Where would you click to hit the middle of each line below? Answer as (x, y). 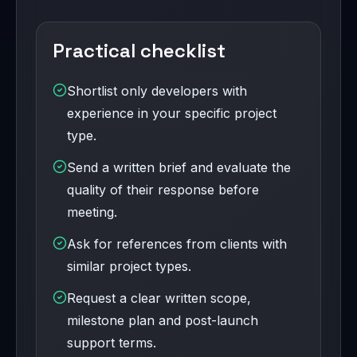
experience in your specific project (172, 114)
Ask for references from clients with (177, 244)
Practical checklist (139, 51)
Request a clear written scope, (159, 298)
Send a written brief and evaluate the (179, 168)
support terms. (112, 343)
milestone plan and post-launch (163, 321)
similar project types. (129, 267)
